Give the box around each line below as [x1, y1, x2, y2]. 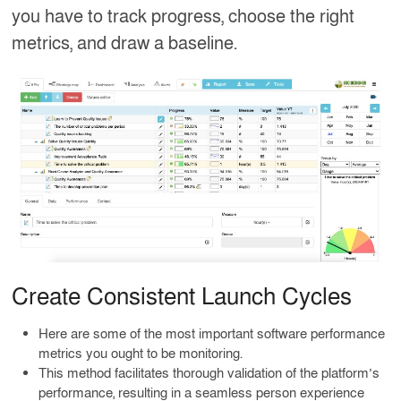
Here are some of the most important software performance [38, 325, 386, 344]
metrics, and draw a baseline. [12, 32, 238, 56]
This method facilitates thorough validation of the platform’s [38, 364, 380, 383]
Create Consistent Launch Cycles [12, 282, 353, 313]
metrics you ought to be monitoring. [38, 345, 243, 363]
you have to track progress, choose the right [12, 5, 355, 30]
